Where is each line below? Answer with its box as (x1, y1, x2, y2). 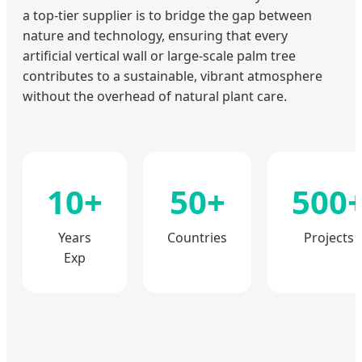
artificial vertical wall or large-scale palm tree (23, 46, 296, 65)
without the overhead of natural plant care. (23, 86, 287, 105)
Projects (304, 228, 354, 246)
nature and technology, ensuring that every (23, 26, 288, 44)
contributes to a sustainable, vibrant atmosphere (23, 66, 322, 85)
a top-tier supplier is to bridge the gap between (23, 6, 312, 24)
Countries (167, 228, 227, 246)
